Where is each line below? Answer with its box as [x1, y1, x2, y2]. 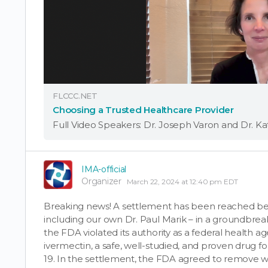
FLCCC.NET [53, 90, 98, 100]
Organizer [81, 175, 121, 187]
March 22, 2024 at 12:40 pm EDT [126, 176, 239, 186]
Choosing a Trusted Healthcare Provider [53, 103, 234, 115]
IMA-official [81, 163, 127, 175]
